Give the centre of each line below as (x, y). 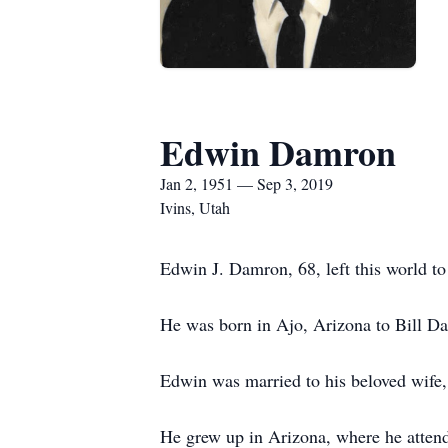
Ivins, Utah (195, 207)
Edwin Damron (278, 152)
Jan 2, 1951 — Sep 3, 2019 (246, 183)
